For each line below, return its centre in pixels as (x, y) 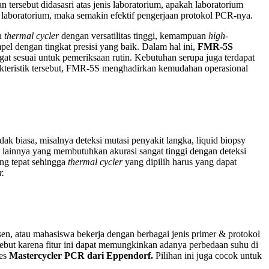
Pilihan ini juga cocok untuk (209, 255)
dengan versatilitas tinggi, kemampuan (135, 35)
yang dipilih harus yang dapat (181, 162)
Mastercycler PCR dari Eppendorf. (82, 255)
